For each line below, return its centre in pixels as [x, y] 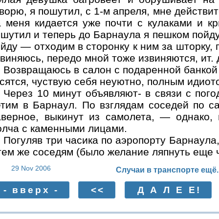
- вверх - [31, 190]
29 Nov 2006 [31, 168]
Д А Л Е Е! [169, 190]
